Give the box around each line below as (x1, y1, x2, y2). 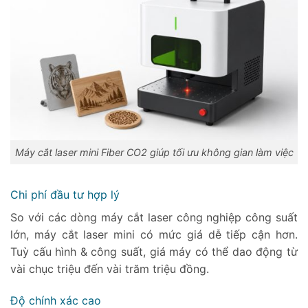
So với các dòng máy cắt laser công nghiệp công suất (10, 210, 298, 224)
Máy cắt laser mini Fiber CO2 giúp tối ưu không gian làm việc (14, 146, 294, 159)
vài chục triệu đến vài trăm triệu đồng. (10, 261, 212, 276)
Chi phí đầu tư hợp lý (10, 187, 123, 201)
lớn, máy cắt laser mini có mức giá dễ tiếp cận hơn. (10, 227, 298, 241)
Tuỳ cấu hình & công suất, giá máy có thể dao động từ (10, 244, 298, 258)
